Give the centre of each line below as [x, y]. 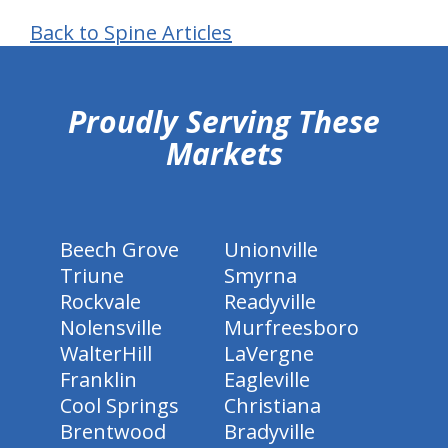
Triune [92, 275]
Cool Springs [119, 405]
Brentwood [113, 431]
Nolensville [111, 327]
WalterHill [106, 353]
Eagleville [267, 379]
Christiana [272, 405]
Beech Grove [119, 249]
